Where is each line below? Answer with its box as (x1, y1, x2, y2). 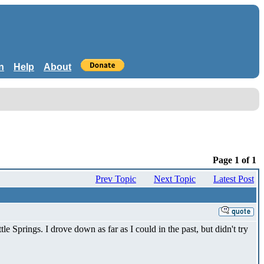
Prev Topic (95, 173, 136, 184)
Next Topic (154, 173, 196, 184)
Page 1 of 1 (213, 154, 256, 165)
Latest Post (213, 173, 254, 184)
